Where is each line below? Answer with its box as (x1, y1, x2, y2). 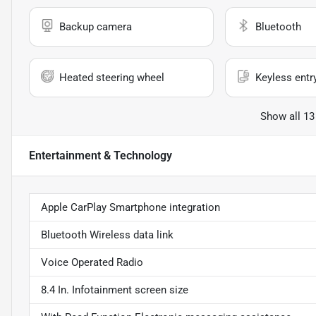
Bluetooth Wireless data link (41, 228, 174, 241)
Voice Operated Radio (41, 255, 143, 269)
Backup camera (59, 20, 132, 33)
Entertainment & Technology (29, 148, 172, 162)
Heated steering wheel (59, 71, 164, 84)
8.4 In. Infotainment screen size (41, 283, 188, 296)
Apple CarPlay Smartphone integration (41, 200, 220, 214)
